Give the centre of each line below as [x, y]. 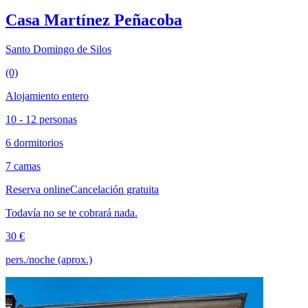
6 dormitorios [34, 142]
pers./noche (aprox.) [49, 259]
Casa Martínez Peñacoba [94, 20]
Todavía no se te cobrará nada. [71, 212]
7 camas [23, 166]
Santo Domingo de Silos [58, 49]
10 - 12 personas [41, 119]
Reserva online [38, 189]
